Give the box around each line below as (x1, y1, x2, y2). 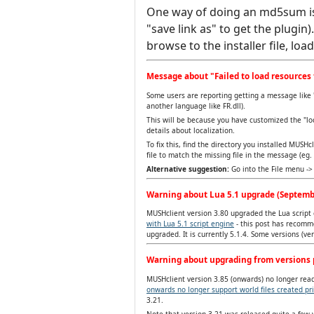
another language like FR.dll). (146, 100, 245, 111)
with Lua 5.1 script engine (146, 219, 234, 229)
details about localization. (146, 125, 235, 135)
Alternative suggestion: (146, 163, 229, 174)
